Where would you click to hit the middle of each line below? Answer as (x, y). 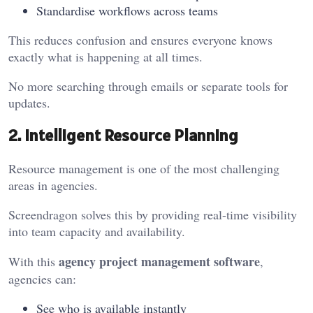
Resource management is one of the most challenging (144, 169)
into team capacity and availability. (97, 232)
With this (34, 262)
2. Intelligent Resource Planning (123, 136)
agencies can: (42, 279)
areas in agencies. (53, 185)
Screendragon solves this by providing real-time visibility (153, 215)
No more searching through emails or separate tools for (148, 86)
